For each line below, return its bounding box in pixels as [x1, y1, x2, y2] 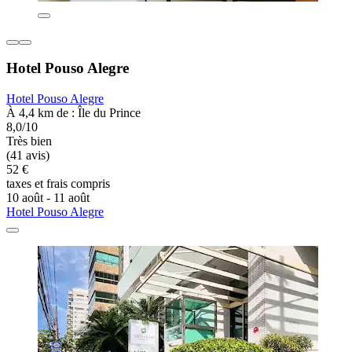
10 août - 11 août [6, 191, 90, 205]
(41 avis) [6, 148, 49, 163]
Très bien [6, 134, 52, 148]
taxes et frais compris [6, 177, 110, 191]
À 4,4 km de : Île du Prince [6, 106, 141, 120]
